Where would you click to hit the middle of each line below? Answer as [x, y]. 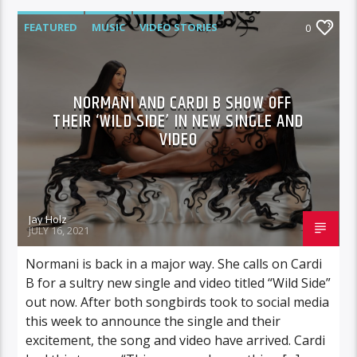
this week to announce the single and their [153, 321]
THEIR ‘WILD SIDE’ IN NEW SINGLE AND [178, 121]
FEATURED [51, 27]
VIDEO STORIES [179, 27]
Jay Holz [48, 219]
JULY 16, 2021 [59, 230]
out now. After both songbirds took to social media [178, 302]
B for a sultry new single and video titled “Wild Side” [178, 282]
